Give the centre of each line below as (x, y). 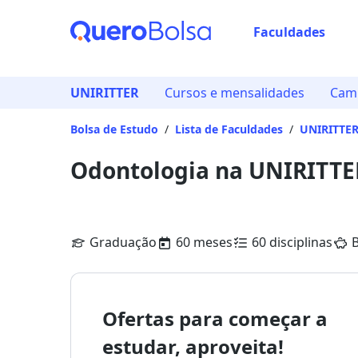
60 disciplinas (292, 242)
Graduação (123, 242)
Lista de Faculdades (229, 129)
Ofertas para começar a (215, 318)
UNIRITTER (105, 93)
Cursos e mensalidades (235, 93)
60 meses (204, 242)
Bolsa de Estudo (114, 129)
